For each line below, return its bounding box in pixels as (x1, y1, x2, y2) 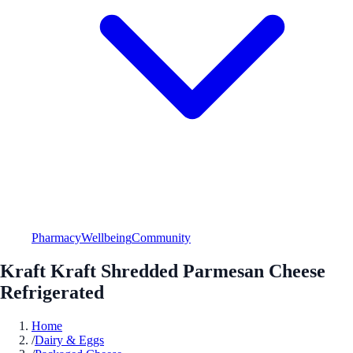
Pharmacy (32, 230, 81, 244)
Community (132, 230, 191, 244)
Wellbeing (81, 230, 132, 244)
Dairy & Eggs (35, 333, 104, 347)
